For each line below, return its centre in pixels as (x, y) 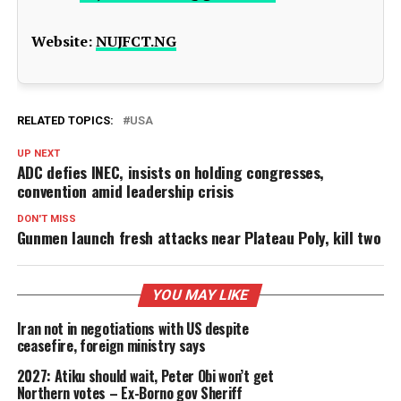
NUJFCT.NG (136, 41)
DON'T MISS (46, 219)
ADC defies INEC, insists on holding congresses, (171, 172)
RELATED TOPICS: (65, 120)
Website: (61, 41)
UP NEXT (38, 154)
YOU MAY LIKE (201, 295)
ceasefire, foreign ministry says (111, 346)
